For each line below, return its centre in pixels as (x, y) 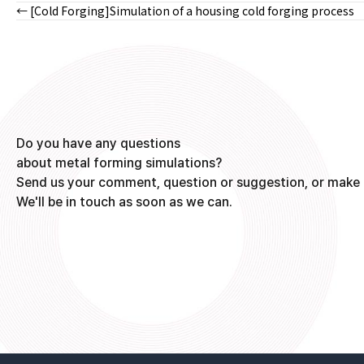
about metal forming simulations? (119, 163)
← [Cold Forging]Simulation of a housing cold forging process (185, 11)
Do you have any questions (98, 143)
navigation (72, 53)
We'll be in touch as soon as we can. (124, 202)
